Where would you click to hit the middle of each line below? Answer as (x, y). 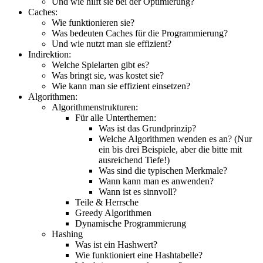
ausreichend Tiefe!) (134, 160)
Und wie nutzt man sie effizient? (112, 43)
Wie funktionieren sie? (93, 22)
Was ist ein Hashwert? (116, 244)
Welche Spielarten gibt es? (100, 65)
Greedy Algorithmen (113, 213)
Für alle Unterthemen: (116, 117)
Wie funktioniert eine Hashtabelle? (139, 255)
